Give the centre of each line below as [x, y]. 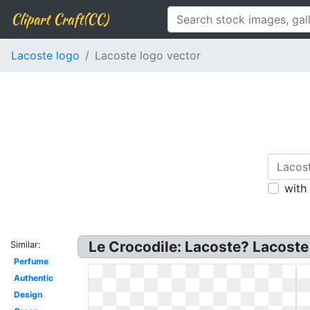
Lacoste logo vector [148, 55]
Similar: [26, 245]
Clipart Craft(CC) [60, 19]
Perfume [31, 261]
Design [28, 294]
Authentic [33, 278]
